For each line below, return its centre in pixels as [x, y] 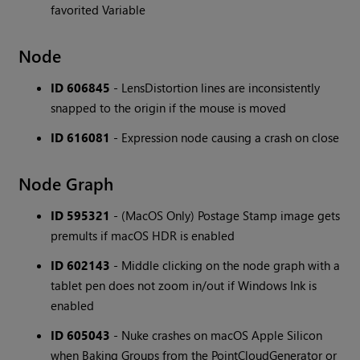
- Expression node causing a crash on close [225, 138]
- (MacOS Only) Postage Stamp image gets [225, 216]
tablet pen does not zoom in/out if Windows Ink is [184, 286]
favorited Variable [98, 10]
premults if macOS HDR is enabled [143, 236]
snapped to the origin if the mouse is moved [169, 108]
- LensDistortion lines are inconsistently [215, 88]
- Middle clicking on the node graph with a [225, 266]
